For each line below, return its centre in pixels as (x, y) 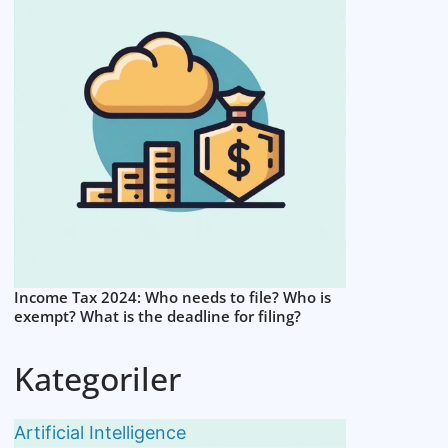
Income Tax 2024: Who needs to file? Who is (173, 296)
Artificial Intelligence (100, 432)
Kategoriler (98, 378)
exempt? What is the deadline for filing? (158, 315)
